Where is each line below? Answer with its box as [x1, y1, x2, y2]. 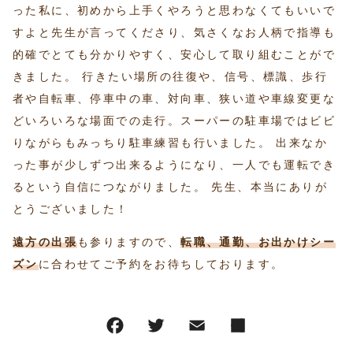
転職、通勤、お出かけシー [180, 236, 336, 249]
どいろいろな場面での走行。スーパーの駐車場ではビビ [13, 114, 336, 128]
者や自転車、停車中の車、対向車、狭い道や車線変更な [13, 92, 336, 106]
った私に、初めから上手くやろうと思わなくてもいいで [13, 4, 336, 17]
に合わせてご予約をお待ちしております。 [38, 258, 284, 271]
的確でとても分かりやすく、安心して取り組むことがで [13, 48, 336, 61]
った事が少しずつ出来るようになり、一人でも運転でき [13, 158, 336, 172]
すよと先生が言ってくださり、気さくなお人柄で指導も [13, 26, 336, 39]
